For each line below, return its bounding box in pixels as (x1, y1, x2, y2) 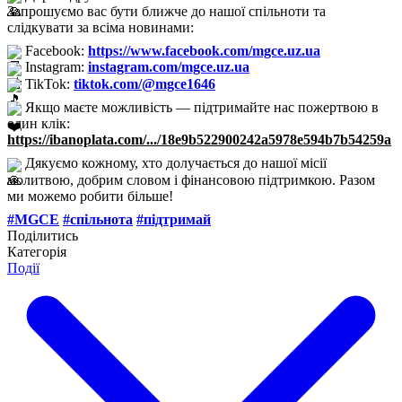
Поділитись (7, 227, 78, 243)
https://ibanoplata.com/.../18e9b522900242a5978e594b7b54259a (7, 132, 391, 148)
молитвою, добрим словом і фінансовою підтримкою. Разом (7, 171, 375, 188)
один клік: (7, 116, 70, 132)
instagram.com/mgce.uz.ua (88, 59, 249, 75)
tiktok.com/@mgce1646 (74, 75, 215, 92)
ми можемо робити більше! (7, 188, 173, 204)
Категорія (7, 243, 66, 259)
